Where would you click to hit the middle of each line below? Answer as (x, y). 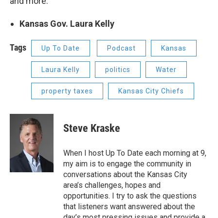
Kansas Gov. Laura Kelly (67, 24)
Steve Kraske (92, 128)
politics (118, 70)
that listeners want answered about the (129, 207)
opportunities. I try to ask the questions (130, 196)
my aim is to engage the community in (127, 164)
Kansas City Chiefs (151, 91)
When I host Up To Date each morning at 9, (135, 153)
